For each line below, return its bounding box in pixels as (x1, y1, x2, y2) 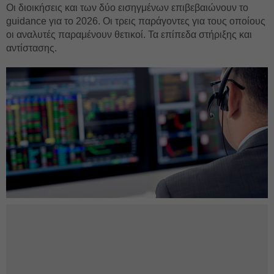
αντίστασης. (6, 43, 57, 53)
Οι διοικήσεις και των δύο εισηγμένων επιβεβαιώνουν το (6, 2, 248, 13)
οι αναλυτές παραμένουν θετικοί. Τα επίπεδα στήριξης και (6, 29, 252, 40)
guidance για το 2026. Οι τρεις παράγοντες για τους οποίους (6, 16, 265, 26)
